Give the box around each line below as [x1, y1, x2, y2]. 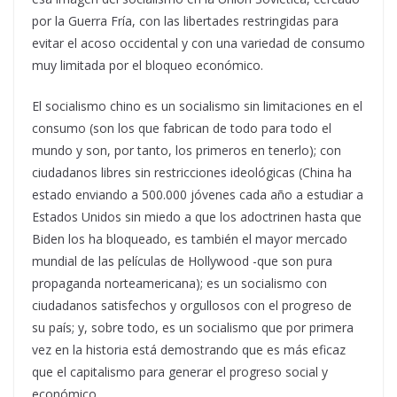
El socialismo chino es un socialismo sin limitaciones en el [32, 97, 362, 114]
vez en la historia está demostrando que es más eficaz [32, 341, 346, 358]
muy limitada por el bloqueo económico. [32, 57, 263, 74]
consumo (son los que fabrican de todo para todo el [32, 120, 331, 136]
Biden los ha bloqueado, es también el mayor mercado [32, 230, 347, 247]
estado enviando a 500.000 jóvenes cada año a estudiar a [32, 186, 363, 203]
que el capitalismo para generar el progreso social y [32, 363, 328, 380]
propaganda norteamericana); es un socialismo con [32, 275, 327, 292]
